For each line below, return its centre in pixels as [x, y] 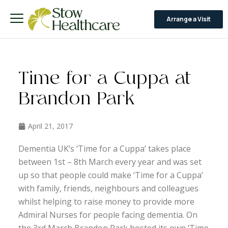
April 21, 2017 [50, 126]
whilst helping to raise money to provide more [106, 202]
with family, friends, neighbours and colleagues [108, 188]
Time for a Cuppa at [105, 79]
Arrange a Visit [188, 19]
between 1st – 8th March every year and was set [110, 162]
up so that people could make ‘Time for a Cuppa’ [110, 175]
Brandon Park [76, 99]
